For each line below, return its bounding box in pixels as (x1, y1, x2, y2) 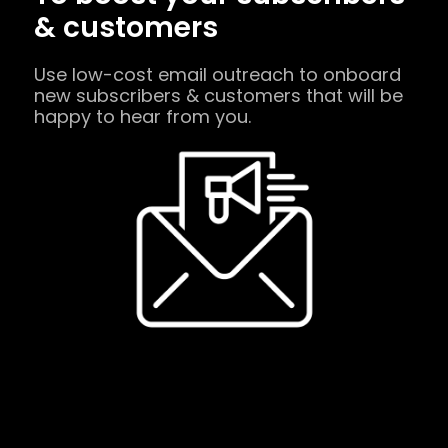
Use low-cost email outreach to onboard (34, 42, 401, 68)
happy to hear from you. (34, 84, 251, 110)
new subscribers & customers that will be (34, 63, 403, 89)
